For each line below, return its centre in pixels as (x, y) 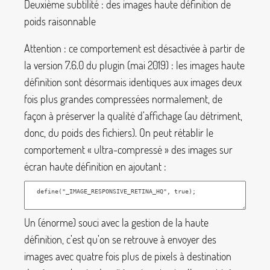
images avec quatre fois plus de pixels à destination (128, 256)
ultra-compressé (128, 150)
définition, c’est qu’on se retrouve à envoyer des (120, 240)
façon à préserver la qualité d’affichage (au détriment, (133, 116)
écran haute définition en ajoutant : (95, 167)
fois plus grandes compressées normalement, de (123, 99)
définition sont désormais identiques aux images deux (133, 82)
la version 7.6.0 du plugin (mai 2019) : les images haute (134, 65)
